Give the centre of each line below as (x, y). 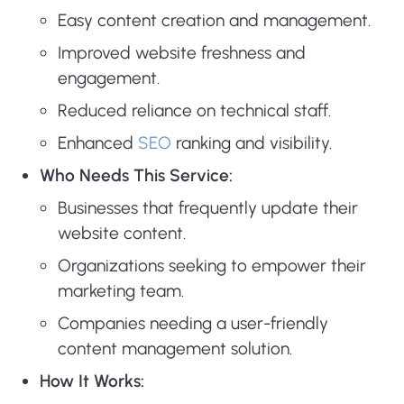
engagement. (109, 78)
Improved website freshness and (182, 53)
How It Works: (92, 381)
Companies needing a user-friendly (193, 323)
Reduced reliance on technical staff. (194, 110)
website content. (122, 233)
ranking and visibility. (252, 143)
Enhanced (98, 143)
